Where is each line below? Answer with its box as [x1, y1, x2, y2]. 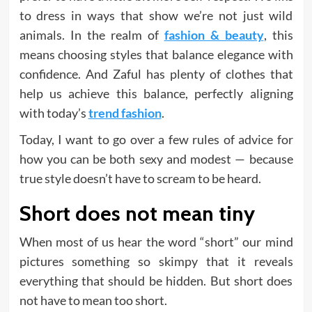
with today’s [19, 105, 88, 121]
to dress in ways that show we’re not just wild [19, 8, 293, 24]
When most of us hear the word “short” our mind [19, 234, 293, 250]
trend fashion [88, 105, 162, 121]
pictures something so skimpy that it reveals [19, 253, 293, 270]
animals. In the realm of [19, 27, 164, 43]
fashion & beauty [164, 27, 264, 43]
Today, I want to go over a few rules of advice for [19, 132, 293, 148]
